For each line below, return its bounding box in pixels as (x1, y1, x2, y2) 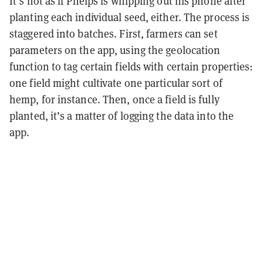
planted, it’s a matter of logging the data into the (9, 109, 234, 123)
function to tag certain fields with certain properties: (9, 59, 254, 73)
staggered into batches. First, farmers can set (9, 26, 218, 41)
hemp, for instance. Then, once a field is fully (9, 92, 220, 106)
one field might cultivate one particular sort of (9, 76, 222, 90)
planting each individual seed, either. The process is (9, 10, 250, 24)
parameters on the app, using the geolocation (9, 43, 221, 57)
